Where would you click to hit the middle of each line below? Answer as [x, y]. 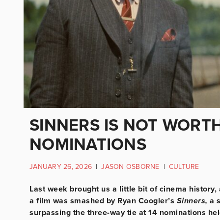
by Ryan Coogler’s [141, 201]
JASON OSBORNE [130, 166]
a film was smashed [67, 201]
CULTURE [184, 166]
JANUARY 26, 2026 [61, 166]
